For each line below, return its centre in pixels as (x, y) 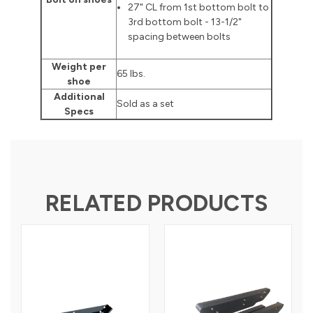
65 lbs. (131, 73)
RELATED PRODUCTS (156, 203)
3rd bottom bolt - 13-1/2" (185, 22)
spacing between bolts (180, 36)
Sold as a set (145, 103)
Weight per (79, 66)
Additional (79, 96)
